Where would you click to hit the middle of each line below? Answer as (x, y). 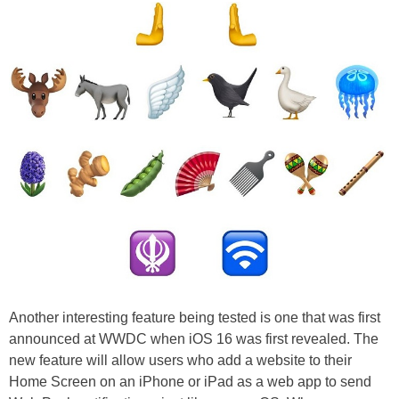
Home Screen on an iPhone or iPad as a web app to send (190, 381)
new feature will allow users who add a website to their (180, 360)
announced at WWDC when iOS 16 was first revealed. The (194, 338)
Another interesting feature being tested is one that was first (195, 317)
